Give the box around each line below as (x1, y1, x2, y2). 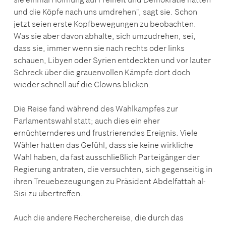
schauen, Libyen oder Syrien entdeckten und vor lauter (14, 54, 211, 65)
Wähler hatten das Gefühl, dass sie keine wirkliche (14, 139, 193, 150)
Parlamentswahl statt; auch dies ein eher (14, 115, 160, 126)
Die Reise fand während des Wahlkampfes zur (14, 103, 178, 114)
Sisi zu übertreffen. (14, 188, 83, 198)
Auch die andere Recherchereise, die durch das (14, 212, 184, 222)
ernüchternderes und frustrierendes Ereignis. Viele (14, 127, 198, 138)
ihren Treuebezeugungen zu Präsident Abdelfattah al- (14, 176, 206, 186)
